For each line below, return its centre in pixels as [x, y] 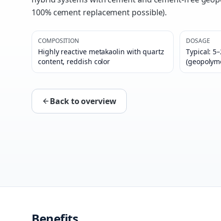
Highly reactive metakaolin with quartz [101, 52]
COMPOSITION [59, 41]
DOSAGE [198, 41]
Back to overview [83, 101]
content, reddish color [74, 61]
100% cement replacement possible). [99, 12]
